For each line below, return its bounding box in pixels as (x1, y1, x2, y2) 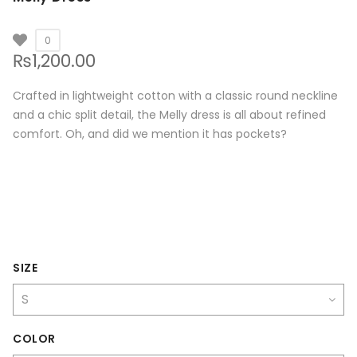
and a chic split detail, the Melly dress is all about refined (13, 106, 326, 123)
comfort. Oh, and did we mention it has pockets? (13, 125, 290, 142)
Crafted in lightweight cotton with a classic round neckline (13, 87, 338, 104)
